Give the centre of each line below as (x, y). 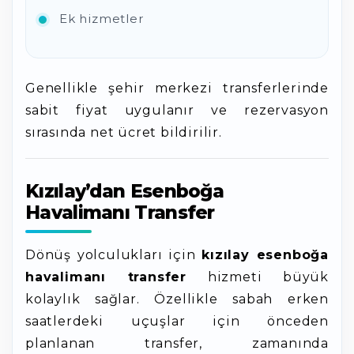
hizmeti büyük (258, 277)
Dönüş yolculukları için (114, 255)
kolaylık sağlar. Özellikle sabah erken (177, 299)
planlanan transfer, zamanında (177, 343)
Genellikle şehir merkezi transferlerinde (177, 88)
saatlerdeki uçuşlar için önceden (177, 321)
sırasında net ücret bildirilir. (124, 132)
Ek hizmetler (102, 19)
